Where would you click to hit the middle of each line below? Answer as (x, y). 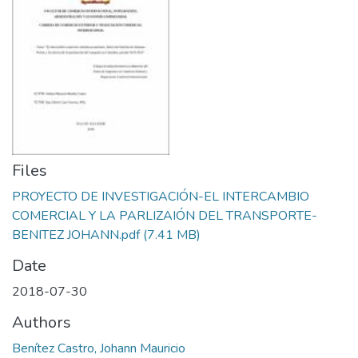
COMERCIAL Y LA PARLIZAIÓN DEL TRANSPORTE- (165, 216)
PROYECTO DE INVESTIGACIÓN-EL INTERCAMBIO (161, 197)
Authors (42, 322)
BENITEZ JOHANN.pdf (76, 235)
